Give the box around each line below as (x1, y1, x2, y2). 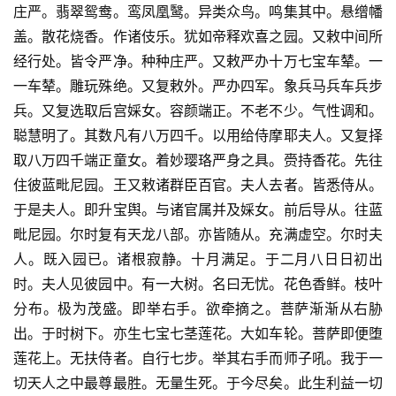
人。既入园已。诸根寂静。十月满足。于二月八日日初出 (13, 250, 383, 269)
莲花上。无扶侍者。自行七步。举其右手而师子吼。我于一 (13, 349, 383, 368)
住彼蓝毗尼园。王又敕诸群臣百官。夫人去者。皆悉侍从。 (13, 176, 383, 194)
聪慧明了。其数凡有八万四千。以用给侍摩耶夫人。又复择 (13, 126, 383, 145)
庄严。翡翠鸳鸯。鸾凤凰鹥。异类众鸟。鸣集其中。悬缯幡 (13, 3, 383, 21)
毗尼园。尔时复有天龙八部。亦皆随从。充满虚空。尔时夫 (13, 225, 383, 244)
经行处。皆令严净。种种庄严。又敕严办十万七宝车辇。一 (13, 52, 383, 71)
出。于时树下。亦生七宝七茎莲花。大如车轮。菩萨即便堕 (13, 324, 383, 343)
